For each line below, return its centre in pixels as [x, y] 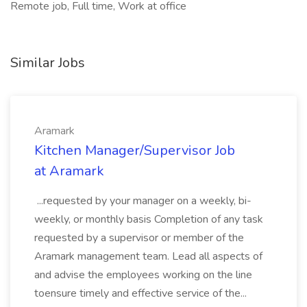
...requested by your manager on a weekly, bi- [143, 201]
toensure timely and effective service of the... [142, 293]
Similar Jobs [48, 63]
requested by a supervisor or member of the [139, 238]
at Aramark [69, 171]
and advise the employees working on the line [143, 275]
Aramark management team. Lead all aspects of [148, 256]
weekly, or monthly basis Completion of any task [149, 219]
